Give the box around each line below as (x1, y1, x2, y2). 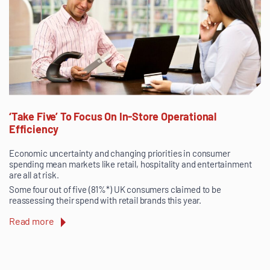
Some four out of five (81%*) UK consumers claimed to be (9, 183, 221, 195)
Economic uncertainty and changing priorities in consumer (9, 147, 230, 159)
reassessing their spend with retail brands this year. (9, 194, 202, 206)
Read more (9, 215, 54, 227)
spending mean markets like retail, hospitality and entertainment (9, 158, 252, 169)
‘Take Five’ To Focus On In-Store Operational (9, 109, 217, 123)
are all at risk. (9, 169, 59, 180)
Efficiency (9, 122, 59, 136)
